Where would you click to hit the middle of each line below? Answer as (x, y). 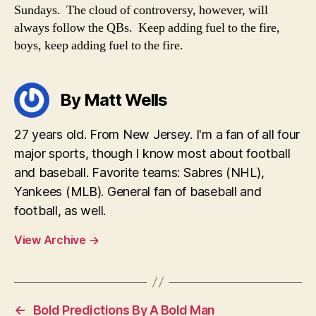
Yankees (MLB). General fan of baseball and (138, 191)
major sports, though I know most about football (152, 153)
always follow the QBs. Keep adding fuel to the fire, (147, 28)
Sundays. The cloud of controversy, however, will (141, 10)
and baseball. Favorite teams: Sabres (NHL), (139, 172)
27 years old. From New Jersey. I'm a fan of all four (157, 134)
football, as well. (60, 210)
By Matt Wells (114, 99)
